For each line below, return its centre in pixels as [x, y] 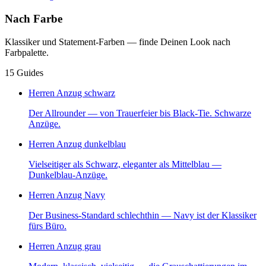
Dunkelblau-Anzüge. [68, 175]
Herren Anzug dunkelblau [77, 144]
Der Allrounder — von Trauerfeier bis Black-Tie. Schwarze [140, 113]
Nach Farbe [34, 19]
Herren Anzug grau [65, 246]
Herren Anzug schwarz [72, 93]
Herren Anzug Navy [67, 195]
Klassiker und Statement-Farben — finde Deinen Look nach [118, 42]
